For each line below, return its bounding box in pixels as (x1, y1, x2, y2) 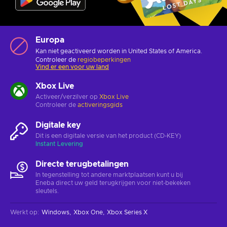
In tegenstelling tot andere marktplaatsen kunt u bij (35, 171, 183, 178)
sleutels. (35, 187, 59, 194)
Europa (35, 35, 64, 44)
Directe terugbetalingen (35, 160, 129, 168)
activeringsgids (78, 101, 123, 108)
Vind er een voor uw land (35, 63, 109, 70)
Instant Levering (35, 140, 83, 147)
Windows (42, 209, 69, 215)
